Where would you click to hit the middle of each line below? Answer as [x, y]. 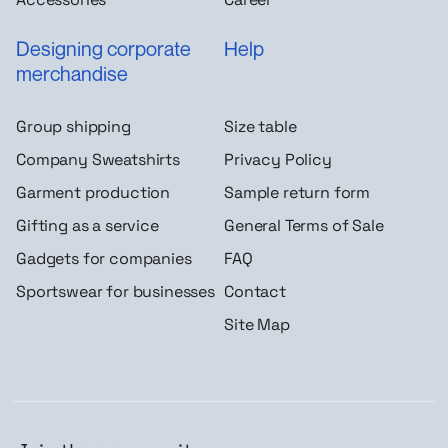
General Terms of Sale [304, 226]
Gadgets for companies [104, 259]
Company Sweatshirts [98, 160]
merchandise [72, 73]
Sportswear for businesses [115, 292]
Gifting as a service [87, 226]
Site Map [257, 325]
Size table [260, 127]
